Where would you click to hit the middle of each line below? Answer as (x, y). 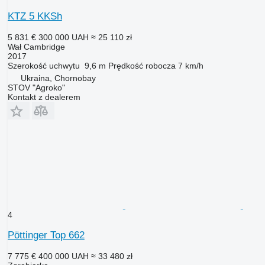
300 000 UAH (63, 37)
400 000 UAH (63, 256)
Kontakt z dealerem (44, 97)
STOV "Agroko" (36, 87)
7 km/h (190, 65)
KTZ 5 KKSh (35, 16)
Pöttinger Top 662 (46, 235)
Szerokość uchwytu (43, 65)
